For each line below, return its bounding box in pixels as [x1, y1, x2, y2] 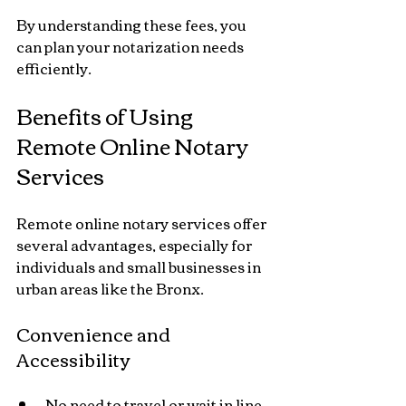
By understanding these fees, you [16, 10, 249, 38]
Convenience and [16, 315, 174, 350]
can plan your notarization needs [16, 32, 246, 60]
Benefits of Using [16, 94, 197, 135]
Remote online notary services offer [16, 208, 269, 237]
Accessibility [16, 341, 130, 375]
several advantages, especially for [16, 230, 255, 258]
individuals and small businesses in [16, 252, 264, 280]
